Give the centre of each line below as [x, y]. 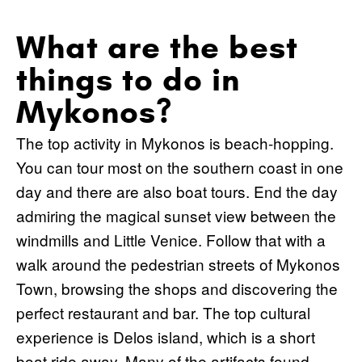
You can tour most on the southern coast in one [180, 166]
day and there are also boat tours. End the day [177, 191]
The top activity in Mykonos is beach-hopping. [175, 142]
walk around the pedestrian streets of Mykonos [178, 263]
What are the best [157, 47]
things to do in [128, 79]
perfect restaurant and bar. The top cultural [163, 312]
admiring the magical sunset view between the [176, 215]
